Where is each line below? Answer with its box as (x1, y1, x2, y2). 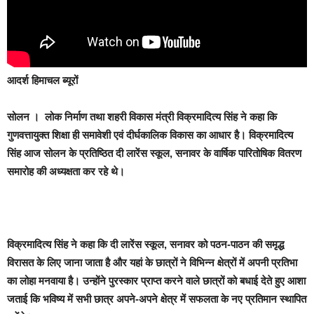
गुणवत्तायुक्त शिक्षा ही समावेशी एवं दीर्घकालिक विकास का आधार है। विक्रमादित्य (7, 129, 293, 142)
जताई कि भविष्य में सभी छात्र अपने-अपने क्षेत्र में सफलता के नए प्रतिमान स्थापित (7, 293, 306, 306)
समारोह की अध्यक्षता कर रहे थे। (7, 165, 125, 178)
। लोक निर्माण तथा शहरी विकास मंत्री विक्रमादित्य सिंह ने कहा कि (29, 111, 277, 123)
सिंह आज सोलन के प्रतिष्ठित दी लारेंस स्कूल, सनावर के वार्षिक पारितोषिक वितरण (7, 147, 301, 160)
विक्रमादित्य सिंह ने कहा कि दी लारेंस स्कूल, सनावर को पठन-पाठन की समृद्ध (7, 238, 284, 251)
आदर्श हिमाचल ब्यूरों (7, 74, 78, 87)
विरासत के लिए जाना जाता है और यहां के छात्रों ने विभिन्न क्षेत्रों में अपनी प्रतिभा (7, 257, 297, 269)
